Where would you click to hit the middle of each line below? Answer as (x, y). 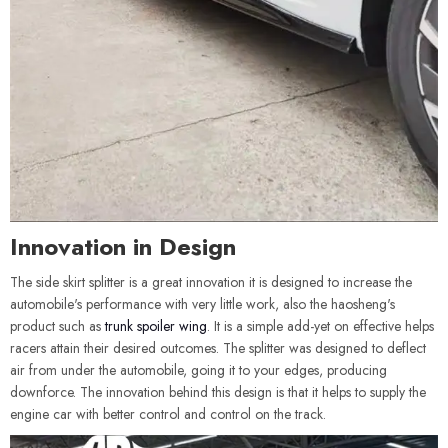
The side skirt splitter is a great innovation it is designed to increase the (211, 282)
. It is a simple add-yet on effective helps (320, 326)
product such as (57, 326)
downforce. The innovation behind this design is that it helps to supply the (218, 392)
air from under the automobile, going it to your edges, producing (198, 370)
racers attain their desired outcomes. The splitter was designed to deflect (218, 348)
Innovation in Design (123, 246)
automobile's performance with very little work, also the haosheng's (202, 304)
